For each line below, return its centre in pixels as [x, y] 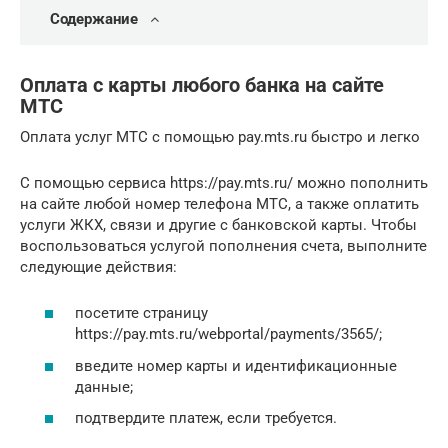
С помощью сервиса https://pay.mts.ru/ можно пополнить [224, 182]
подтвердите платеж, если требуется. [206, 418]
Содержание [94, 19]
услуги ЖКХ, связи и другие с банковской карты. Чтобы [218, 224]
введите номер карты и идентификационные [236, 365]
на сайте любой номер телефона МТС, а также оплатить [219, 203]
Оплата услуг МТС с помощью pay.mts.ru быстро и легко [220, 136]
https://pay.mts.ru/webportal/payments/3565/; [228, 334]
